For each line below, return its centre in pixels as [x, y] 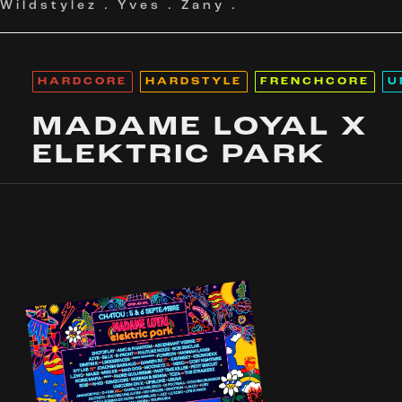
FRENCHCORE [315, 82]
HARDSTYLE [193, 82]
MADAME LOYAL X [200, 128]
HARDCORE [82, 82]
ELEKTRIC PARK [179, 156]
